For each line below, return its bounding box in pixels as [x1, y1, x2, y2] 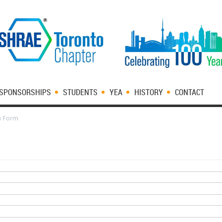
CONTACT [175, 87, 204, 98]
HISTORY [134, 87, 163, 98]
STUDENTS [63, 87, 98, 98]
